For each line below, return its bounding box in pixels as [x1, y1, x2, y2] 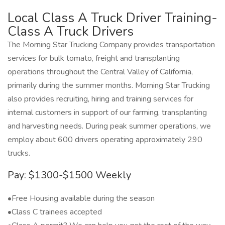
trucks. [8, 148, 30, 159]
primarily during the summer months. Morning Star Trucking [8, 80, 210, 91]
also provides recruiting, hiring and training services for [8, 93, 193, 104]
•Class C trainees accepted [8, 206, 102, 217]
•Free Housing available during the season [8, 193, 155, 204]
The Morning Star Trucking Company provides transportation [8, 39, 215, 50]
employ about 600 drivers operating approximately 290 [8, 134, 202, 145]
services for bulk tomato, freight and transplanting [8, 53, 180, 64]
